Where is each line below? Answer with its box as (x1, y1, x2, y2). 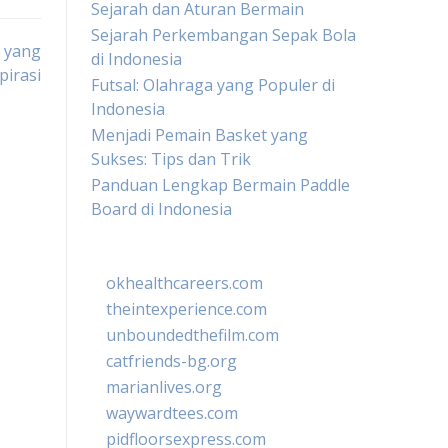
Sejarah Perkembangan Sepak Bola (91, 24, 356, 46)
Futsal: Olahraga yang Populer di (91, 74, 335, 96)
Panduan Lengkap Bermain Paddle (91, 174, 350, 196)
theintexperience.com (106, 298, 267, 320)
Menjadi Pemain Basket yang (91, 124, 308, 146)
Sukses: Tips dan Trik (91, 148, 251, 170)
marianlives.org (106, 376, 222, 398)
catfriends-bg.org (106, 350, 237, 372)
